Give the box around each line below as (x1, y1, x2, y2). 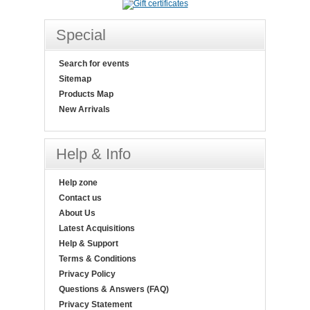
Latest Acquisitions (59, 224, 135, 233)
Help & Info (56, 145, 131, 163)
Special (56, 26, 106, 44)
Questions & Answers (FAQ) (59, 284, 169, 294)
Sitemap (59, 74, 91, 84)
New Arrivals (59, 104, 110, 114)
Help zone (59, 178, 98, 188)
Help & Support (59, 239, 118, 248)
